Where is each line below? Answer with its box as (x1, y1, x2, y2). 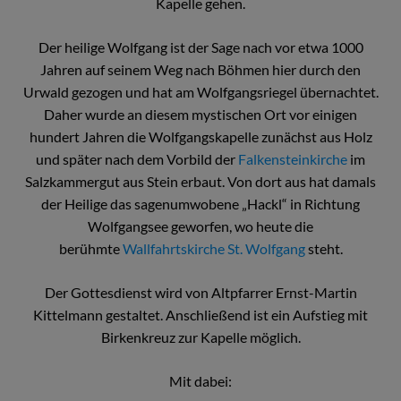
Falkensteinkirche (238, 150, 347, 168)
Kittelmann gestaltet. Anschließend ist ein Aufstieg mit (33, 306, 368, 324)
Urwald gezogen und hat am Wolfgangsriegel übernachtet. (22, 83, 379, 101)
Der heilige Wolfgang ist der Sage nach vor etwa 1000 (38, 38, 363, 56)
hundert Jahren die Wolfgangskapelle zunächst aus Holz (29, 128, 372, 146)
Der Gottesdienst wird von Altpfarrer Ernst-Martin (44, 284, 357, 302)
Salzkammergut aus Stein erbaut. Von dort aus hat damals (25, 173, 376, 191)
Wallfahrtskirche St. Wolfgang (122, 240, 308, 258)
